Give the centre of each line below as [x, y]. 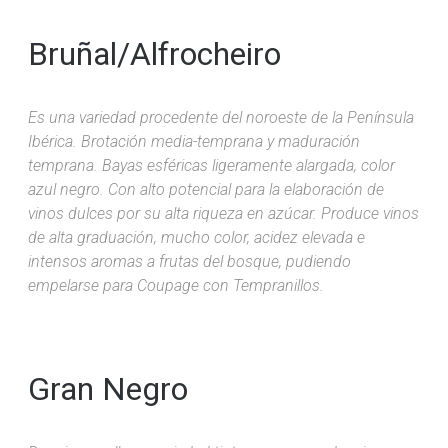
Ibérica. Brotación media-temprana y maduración [194, 141]
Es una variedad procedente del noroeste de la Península [221, 117]
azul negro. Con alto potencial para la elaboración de [206, 189]
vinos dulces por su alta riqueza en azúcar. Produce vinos [223, 213]
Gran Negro [108, 388]
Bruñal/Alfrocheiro [154, 53]
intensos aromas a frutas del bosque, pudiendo [189, 261]
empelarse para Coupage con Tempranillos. [176, 285]
